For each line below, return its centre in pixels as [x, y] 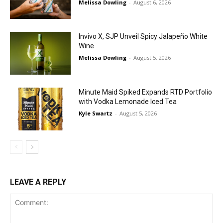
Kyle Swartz [96, 113]
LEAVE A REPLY [38, 182]
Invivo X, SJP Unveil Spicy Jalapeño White [143, 37]
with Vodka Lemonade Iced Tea [128, 101]
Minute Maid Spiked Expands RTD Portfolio [146, 92]
